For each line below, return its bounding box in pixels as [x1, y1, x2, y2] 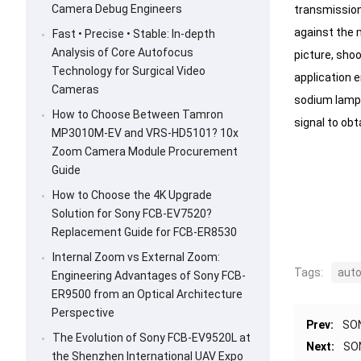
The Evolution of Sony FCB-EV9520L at [52, 331, 251, 345]
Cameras [52, 83, 99, 97]
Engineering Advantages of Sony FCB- [52, 269, 246, 283]
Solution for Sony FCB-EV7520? [52, 207, 212, 221]
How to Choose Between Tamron [52, 108, 223, 122]
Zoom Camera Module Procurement [52, 145, 238, 159]
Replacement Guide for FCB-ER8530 [52, 226, 237, 239]
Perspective [52, 306, 114, 320]
